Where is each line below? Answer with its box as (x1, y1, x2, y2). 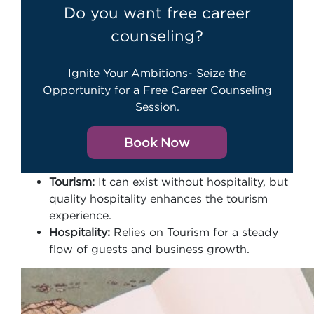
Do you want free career (63, 4, 251, 21)
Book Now (124, 136, 190, 149)
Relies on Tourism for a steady (110, 226, 278, 238)
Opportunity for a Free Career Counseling (42, 83, 272, 96)
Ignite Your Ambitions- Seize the (68, 67, 246, 79)
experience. (49, 209, 111, 221)
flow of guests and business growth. (49, 243, 250, 255)
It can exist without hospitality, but (95, 175, 288, 188)
